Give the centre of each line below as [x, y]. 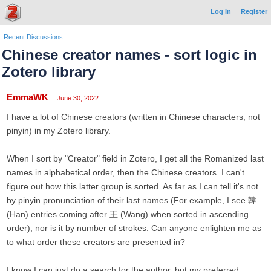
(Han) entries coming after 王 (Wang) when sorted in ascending [128, 214]
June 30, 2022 [78, 98]
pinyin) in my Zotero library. [59, 131]
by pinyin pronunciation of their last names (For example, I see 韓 [132, 200]
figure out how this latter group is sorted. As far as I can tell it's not [132, 186]
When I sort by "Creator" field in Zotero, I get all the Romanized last [135, 158]
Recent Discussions [33, 37]
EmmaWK [28, 97]
